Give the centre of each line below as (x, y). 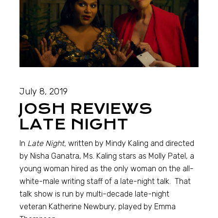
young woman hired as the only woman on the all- (107, 169)
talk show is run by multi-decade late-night (95, 194)
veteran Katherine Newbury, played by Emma (98, 207)
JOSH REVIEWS (86, 109)
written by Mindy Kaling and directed (130, 144)
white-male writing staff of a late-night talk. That (105, 182)
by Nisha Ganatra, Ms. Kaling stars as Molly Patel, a (107, 156)
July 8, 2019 (44, 92)
